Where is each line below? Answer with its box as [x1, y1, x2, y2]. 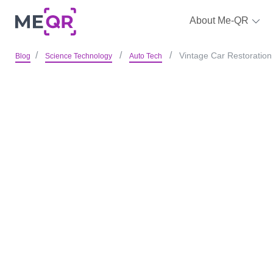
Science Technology [44, 52, 112, 60]
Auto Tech [129, 52, 162, 60]
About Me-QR [189, 15, 251, 26]
